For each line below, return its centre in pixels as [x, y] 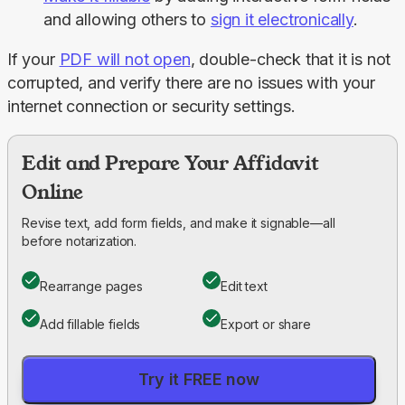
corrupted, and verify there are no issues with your [191, 82]
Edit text [244, 286]
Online [52, 192]
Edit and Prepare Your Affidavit [170, 163]
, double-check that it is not [291, 59]
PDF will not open [125, 59]
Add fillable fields [90, 324]
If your [33, 59]
